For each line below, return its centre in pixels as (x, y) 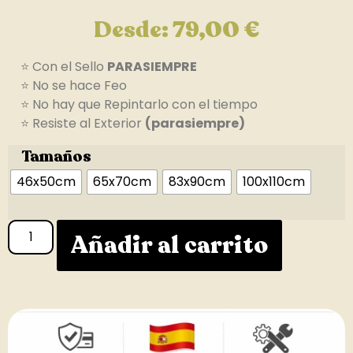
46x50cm (46, 181)
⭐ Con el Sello (58, 67)
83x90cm (197, 181)
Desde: (133, 30)
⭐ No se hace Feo (67, 86)
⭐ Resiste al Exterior (76, 124)
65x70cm (122, 181)
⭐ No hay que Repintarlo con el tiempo (133, 105)
